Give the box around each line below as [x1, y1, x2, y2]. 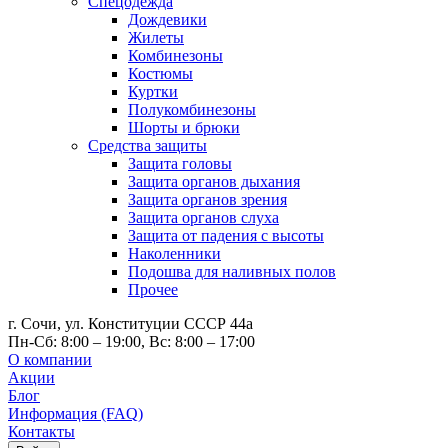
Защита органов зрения [128, 191, 287, 208]
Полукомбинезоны [128, 101, 256, 118]
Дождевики [128, 11, 207, 28]
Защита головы [128, 155, 232, 172]
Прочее [128, 281, 178, 298]
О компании [8, 351, 92, 368]
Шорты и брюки [128, 119, 240, 136]
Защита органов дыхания [128, 173, 300, 190]
